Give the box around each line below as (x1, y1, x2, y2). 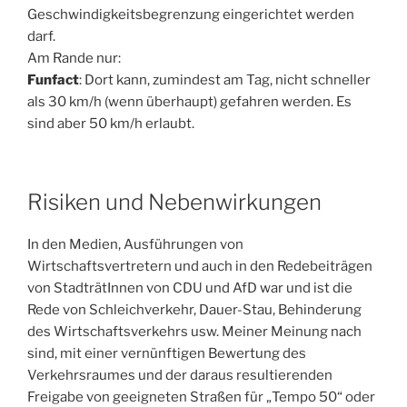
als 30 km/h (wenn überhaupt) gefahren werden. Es (27, 93, 352, 110)
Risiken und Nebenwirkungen (27, 189, 322, 216)
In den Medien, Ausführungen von (27, 236, 243, 253)
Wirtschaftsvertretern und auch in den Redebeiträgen (27, 258, 372, 275)
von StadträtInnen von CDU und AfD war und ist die (27, 280, 352, 297)
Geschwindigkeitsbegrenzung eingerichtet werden (27, 5, 354, 23)
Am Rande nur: (27, 49, 121, 66)
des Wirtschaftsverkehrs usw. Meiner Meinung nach (27, 323, 362, 341)
